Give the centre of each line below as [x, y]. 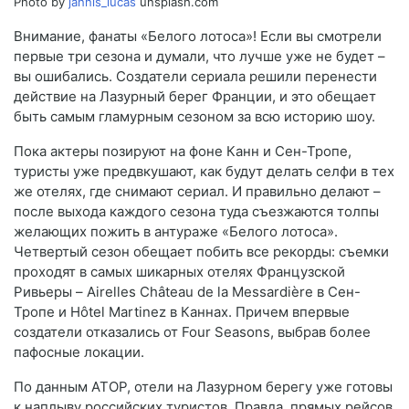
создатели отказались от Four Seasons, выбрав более [192, 332]
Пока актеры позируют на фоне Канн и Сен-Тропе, [183, 152]
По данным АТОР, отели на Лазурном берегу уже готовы [203, 387]
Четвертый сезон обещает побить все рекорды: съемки [201, 252]
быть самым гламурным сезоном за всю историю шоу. [194, 117]
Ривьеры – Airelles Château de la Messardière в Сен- [187, 292]
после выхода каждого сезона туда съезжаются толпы [196, 212]
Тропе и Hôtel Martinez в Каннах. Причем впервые [182, 312]
